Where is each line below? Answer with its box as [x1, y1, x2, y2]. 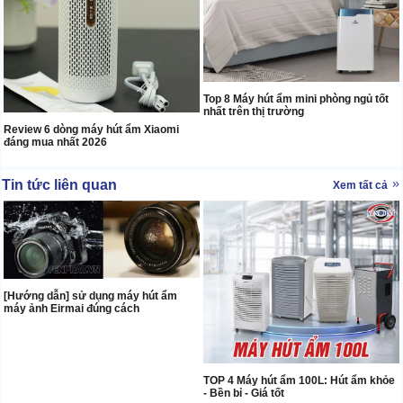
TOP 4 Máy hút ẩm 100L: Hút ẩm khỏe [203, 373, 395, 387]
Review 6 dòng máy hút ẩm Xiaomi [4, 123, 179, 137]
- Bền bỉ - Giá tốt [203, 386, 284, 399]
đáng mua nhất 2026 [4, 136, 107, 149]
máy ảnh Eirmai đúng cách [4, 301, 139, 315]
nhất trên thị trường [203, 105, 304, 119]
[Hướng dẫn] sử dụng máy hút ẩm [4, 289, 177, 302]
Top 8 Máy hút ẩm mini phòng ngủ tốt [203, 93, 389, 106]
